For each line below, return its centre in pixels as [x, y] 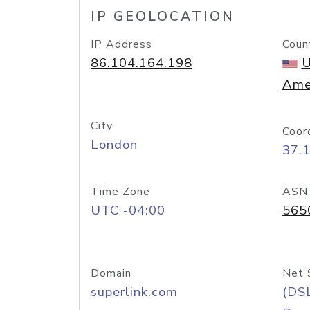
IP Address [121, 44]
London [114, 145]
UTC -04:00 [128, 210]
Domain [111, 273]
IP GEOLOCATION [163, 17]
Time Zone [120, 192]
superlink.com [134, 292]
